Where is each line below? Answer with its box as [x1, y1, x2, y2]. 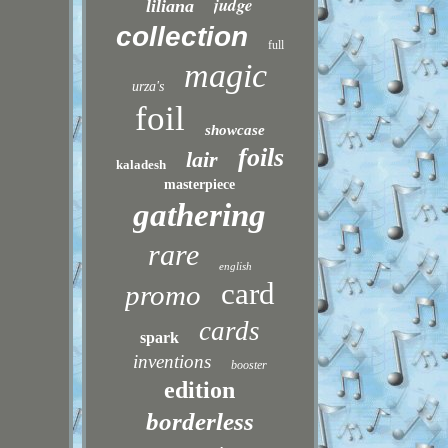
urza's [132, 79, 165, 94]
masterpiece [164, 177, 236, 192]
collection [115, 21, 248, 52]
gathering [133, 197, 267, 233]
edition [164, 377, 236, 403]
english [218, 260, 252, 272]
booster [230, 358, 267, 372]
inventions [132, 351, 211, 372]
